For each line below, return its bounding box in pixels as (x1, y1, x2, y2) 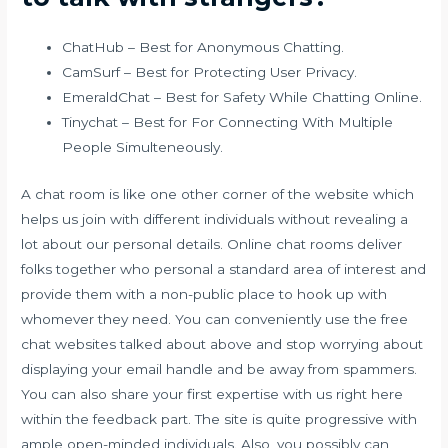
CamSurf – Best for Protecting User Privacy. (62, 64, 358, 81)
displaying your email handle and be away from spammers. (21, 360, 418, 377)
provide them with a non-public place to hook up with (21, 285, 388, 302)
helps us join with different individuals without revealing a (21, 210, 409, 227)
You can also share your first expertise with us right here (21, 385, 404, 402)
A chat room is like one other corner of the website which (21, 185, 415, 202)
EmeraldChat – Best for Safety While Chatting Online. (62, 89, 423, 106)
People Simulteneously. (62, 139, 224, 156)
